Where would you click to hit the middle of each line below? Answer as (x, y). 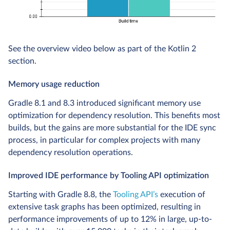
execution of (182, 195)
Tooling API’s (136, 195)
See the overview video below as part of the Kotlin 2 (102, 49)
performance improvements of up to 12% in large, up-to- (110, 219)
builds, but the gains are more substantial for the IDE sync (112, 128)
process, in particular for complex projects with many (104, 140)
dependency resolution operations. (71, 153)
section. (22, 61)
